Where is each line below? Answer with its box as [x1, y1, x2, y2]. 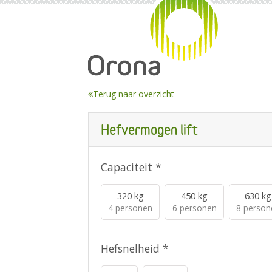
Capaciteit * [101, 159, 161, 174]
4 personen [108, 202, 153, 214]
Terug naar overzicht [93, 87, 174, 100]
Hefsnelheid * [101, 240, 169, 256]
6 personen [172, 202, 217, 214]
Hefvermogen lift [101, 121, 198, 138]
